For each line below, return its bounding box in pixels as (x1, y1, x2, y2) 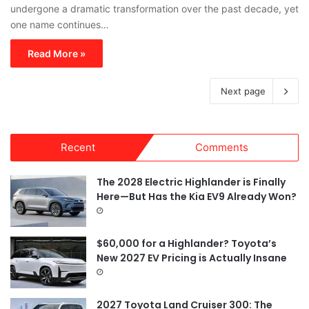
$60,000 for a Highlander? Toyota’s (97, 237, 277, 251)
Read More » (28, 48, 86, 60)
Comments (195, 141, 248, 154)
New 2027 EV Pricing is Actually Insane (97, 251, 287, 266)
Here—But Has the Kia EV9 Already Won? (97, 190, 297, 204)
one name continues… (10, 19, 109, 31)
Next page (221, 86, 266, 97)
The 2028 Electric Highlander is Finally (97, 175, 286, 190)
